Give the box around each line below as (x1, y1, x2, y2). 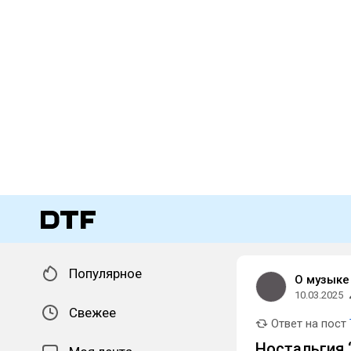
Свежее (69, 305, 116, 320)
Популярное (69, 266, 142, 281)
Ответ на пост (268, 317, 346, 331)
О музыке (295, 273, 349, 287)
